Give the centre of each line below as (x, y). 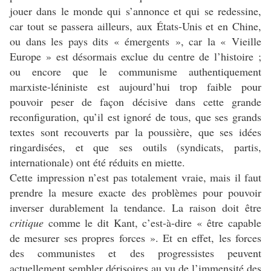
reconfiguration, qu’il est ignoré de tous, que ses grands (135, 117)
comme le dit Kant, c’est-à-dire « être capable (152, 223)
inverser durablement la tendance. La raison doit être (135, 208)
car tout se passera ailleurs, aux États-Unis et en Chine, (135, 26)
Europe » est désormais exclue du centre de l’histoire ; (135, 57)
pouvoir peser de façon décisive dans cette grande (135, 102)
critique (27, 223)
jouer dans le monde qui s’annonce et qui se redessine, (135, 11)
